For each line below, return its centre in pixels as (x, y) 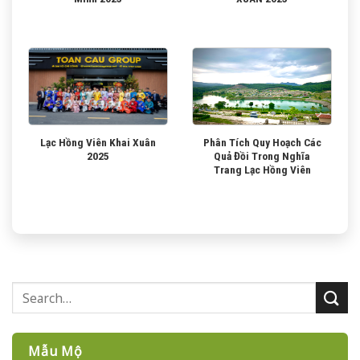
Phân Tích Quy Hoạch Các (262, 142)
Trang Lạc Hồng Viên (262, 169)
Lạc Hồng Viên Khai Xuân (98, 142)
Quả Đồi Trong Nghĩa (262, 155)
